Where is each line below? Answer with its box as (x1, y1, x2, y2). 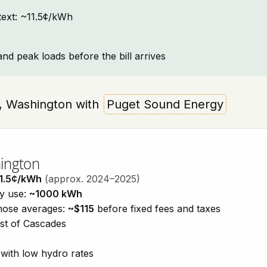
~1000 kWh (29, 188, 82, 200)
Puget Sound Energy (107, 97, 223, 111)
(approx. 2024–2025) (45, 173, 140, 185)
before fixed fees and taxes (94, 203, 221, 215)
